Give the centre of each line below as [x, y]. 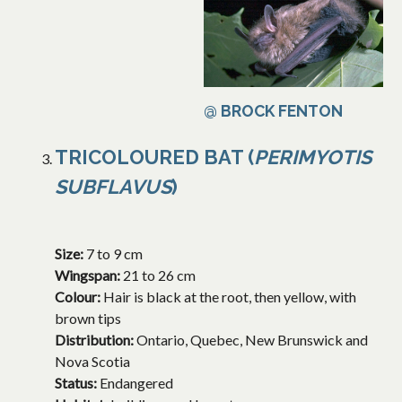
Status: [77, 383]
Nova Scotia [92, 362]
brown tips [88, 319]
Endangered [136, 383]
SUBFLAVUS [113, 187]
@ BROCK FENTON [273, 111]
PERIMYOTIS [313, 157]
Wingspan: [89, 275]
